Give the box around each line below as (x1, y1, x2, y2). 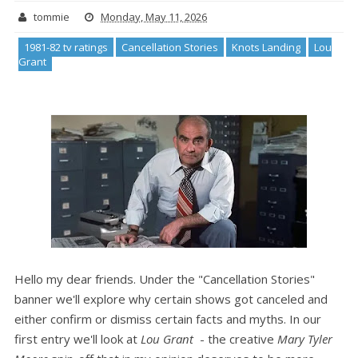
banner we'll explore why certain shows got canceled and (14, 290, 328, 307)
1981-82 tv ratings (24, 40, 108, 55)
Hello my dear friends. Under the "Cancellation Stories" (14, 270, 315, 287)
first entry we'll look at (14, 330, 141, 347)
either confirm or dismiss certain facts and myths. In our (14, 310, 321, 327)
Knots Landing (232, 40, 300, 55)
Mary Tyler (277, 330, 332, 347)
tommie (34, 10, 70, 25)
